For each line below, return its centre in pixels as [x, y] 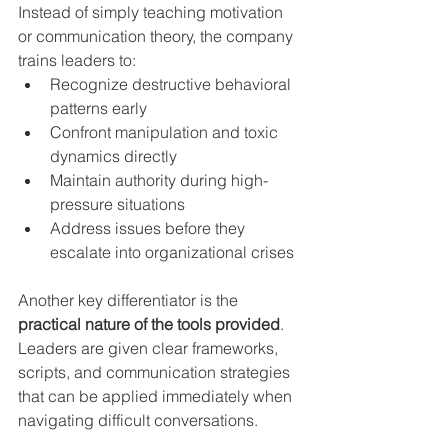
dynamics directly [113, 155]
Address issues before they [149, 227]
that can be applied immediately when [157, 395]
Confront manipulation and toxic [166, 131]
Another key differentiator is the [130, 299]
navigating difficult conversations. [138, 419]
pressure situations [117, 203]
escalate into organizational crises [172, 251]
